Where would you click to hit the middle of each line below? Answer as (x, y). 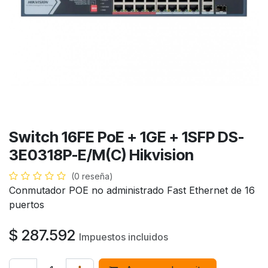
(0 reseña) (92, 176)
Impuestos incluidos (124, 237)
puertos (27, 205)
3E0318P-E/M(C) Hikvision (101, 155)
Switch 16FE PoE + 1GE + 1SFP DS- (127, 137)
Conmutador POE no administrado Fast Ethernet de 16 (132, 190)
